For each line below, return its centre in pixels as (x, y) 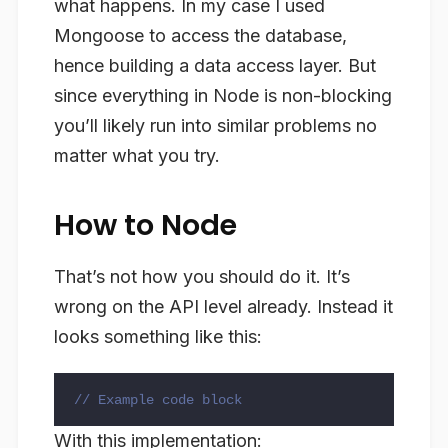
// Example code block (158, 400)
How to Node (145, 224)
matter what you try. (137, 155)
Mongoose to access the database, (200, 35)
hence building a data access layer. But (215, 65)
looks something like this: (158, 336)
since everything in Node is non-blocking (223, 95)
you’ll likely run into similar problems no (215, 125)
